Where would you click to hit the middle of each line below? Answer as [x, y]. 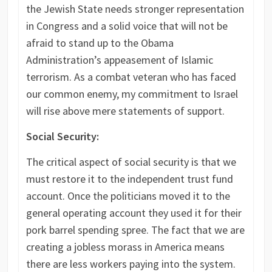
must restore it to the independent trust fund [129, 178]
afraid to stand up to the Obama [100, 42]
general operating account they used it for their [134, 212]
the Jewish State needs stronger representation [135, 8]
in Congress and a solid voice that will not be [127, 25]
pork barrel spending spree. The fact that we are [135, 229]
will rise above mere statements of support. [125, 110]
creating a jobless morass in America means [125, 246]
